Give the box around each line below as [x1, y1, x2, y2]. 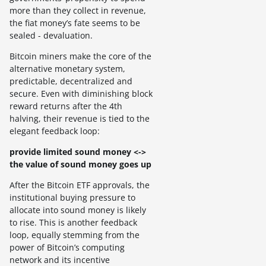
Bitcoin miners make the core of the [9, 50, 151, 62]
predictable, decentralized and [9, 75, 132, 87]
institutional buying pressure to [9, 191, 135, 203]
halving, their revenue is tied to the [9, 112, 150, 124]
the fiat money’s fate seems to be [9, 17, 140, 28]
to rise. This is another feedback [9, 216, 137, 228]
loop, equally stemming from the [9, 229, 140, 240]
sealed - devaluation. [9, 29, 93, 41]
